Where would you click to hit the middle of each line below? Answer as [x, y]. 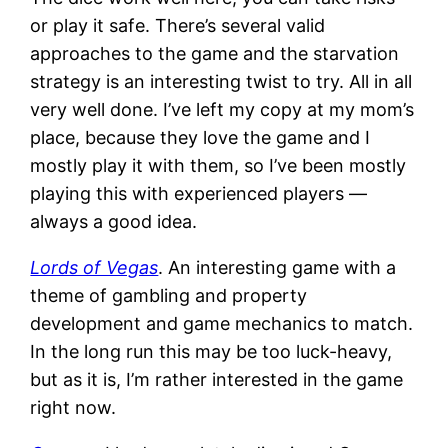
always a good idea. [114, 221]
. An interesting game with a [277, 267]
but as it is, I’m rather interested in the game [217, 379]
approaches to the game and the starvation [215, 53]
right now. [73, 407]
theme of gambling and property [169, 295]
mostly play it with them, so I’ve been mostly [218, 165]
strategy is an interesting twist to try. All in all [221, 81]
